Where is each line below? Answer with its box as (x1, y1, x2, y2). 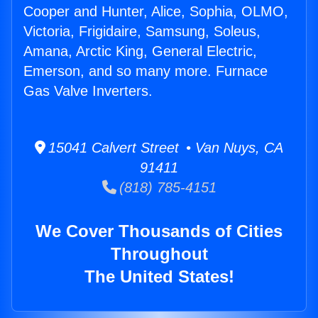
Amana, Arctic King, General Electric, (23, 43, 257, 60)
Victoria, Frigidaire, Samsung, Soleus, (23, 23, 261, 40)
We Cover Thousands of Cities (35, 221, 283, 241)
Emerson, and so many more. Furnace (23, 63, 268, 79)
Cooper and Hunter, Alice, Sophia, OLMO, (23, 4, 288, 20)
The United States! (84, 267, 234, 287)
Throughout (110, 244, 208, 264)
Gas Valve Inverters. (23, 83, 153, 99)
